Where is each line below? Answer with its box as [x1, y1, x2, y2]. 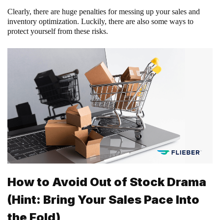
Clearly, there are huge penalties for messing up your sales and [7, 7, 200, 16]
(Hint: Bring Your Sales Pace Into [7, 192, 199, 207]
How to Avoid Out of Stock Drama [7, 174, 206, 189]
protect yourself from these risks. [7, 27, 108, 35]
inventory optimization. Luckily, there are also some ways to [7, 17, 193, 26]
